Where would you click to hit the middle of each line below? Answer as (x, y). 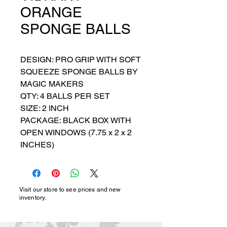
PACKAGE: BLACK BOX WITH (76, 120)
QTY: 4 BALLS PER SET (65, 96)
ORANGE (51, 12)
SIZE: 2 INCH (45, 108)
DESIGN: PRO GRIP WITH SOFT (81, 60)
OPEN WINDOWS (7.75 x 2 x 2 (76, 133)
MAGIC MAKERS (52, 84)
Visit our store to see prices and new (70, 190)
